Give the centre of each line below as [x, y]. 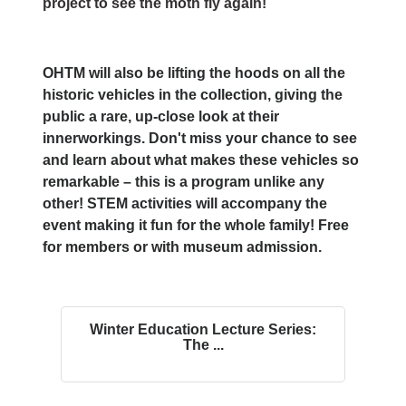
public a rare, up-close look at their [161, 116]
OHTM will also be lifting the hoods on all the [194, 72]
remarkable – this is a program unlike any [184, 181]
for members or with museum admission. [184, 246]
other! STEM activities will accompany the [185, 203]
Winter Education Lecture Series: [203, 329]
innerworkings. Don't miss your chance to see [200, 138]
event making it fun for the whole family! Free [196, 225]
